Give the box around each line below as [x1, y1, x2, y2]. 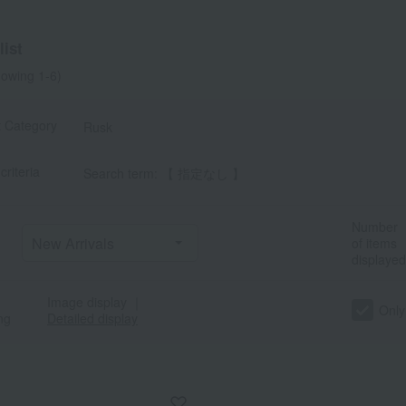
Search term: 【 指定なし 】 [83, 164, 245, 183]
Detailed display [47, 309, 138, 328]
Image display [47, 293, 127, 312]
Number [352, 217, 398, 237]
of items [352, 234, 397, 253]
